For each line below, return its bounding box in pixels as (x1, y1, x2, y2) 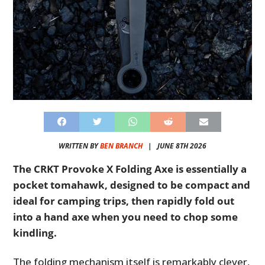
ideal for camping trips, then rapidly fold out (13, 193, 235, 208)
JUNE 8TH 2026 (157, 140, 206, 151)
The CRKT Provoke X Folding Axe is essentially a (13, 161, 247, 176)
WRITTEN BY (59, 140, 100, 151)
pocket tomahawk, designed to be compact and (13, 177, 251, 192)
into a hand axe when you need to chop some (13, 209, 238, 224)
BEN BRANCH (100, 140, 143, 151)
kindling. (13, 225, 57, 240)
